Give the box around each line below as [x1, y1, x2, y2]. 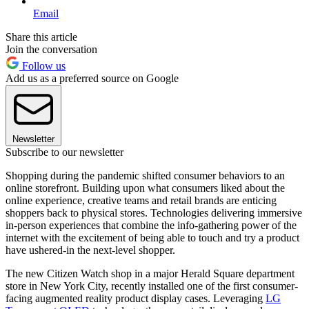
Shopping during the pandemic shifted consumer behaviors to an [6, 169, 285, 181]
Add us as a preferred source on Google [6, 72, 179, 84]
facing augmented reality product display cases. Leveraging [6, 292, 266, 304]
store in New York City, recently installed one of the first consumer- [6, 279, 298, 292]
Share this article [6, 30, 77, 43]
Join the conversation [6, 43, 97, 55]
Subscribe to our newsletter [6, 146, 123, 158]
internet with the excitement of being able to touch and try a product [6, 231, 299, 243]
